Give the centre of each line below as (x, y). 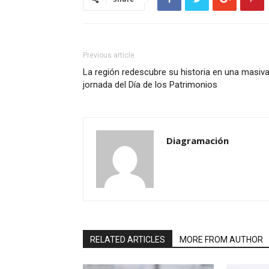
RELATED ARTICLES (128, 240)
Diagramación (198, 141)
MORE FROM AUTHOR (221, 240)
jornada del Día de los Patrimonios (150, 85)
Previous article (109, 55)
